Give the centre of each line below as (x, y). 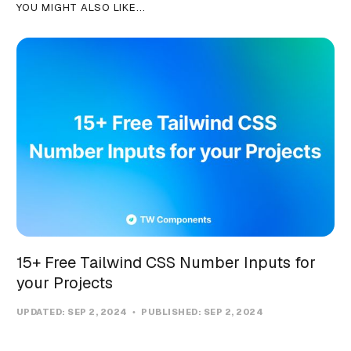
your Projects (64, 283)
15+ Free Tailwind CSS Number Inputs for (166, 263)
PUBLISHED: (171, 312)
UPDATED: (42, 312)
